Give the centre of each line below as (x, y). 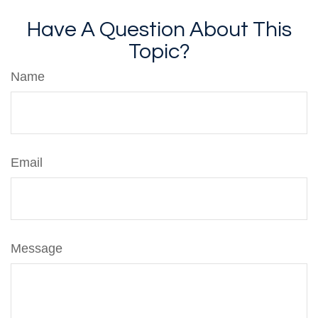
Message (37, 248)
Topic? (159, 51)
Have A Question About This (159, 29)
